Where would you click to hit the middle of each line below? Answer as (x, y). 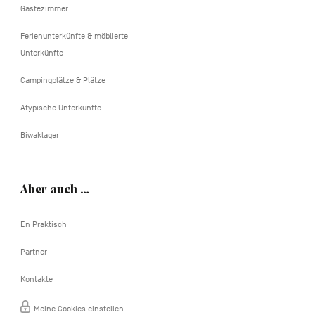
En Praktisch (43, 224)
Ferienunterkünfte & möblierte (74, 36)
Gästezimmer (44, 8)
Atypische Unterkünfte (60, 107)
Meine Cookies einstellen (78, 308)
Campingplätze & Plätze (63, 80)
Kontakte (36, 279)
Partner (33, 251)
